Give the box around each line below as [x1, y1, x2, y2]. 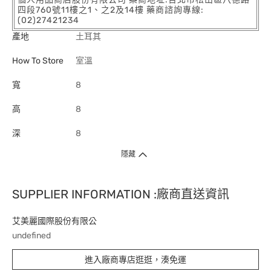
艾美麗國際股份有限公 [12, 216, 97, 226]
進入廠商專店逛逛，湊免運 [85, 254, 186, 265]
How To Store [12, 56, 64, 66]
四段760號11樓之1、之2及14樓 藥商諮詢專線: [18, 5, 204, 15]
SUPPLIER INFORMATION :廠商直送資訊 [12, 187, 229, 201]
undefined [12, 230, 51, 241]
